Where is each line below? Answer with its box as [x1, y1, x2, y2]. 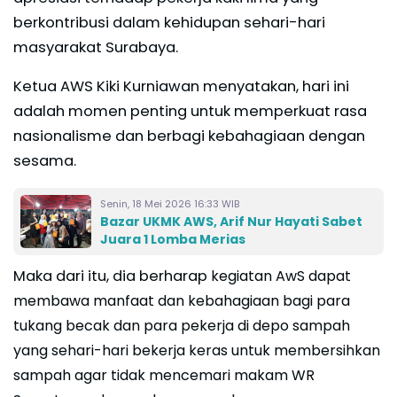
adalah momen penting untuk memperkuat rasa [13, 101, 367, 122]
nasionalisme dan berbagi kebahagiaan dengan [13, 126, 365, 147]
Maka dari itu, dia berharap [13, 266, 211, 287]
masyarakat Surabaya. [13, 37, 178, 58]
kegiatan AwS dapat [211, 266, 351, 287]
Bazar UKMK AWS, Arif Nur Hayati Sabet [100, 213, 362, 231]
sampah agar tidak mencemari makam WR [13, 365, 315, 386]
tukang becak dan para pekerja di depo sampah [13, 315, 350, 337]
